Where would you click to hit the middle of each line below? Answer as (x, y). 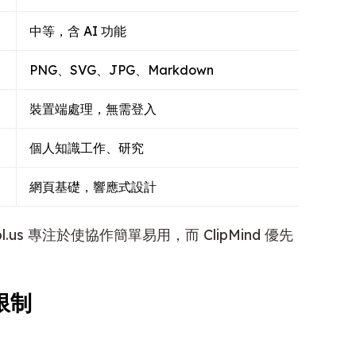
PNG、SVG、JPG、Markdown (122, 70)
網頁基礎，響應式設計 (93, 186)
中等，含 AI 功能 (78, 31)
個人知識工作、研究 (87, 147)
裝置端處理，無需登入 (93, 108)
